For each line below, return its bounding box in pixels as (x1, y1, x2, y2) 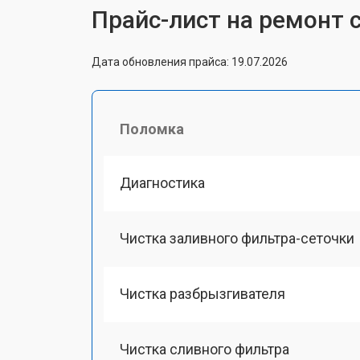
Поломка (120, 120, 184, 137)
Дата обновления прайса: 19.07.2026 (92, 55, 288, 68)
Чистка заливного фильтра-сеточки (120, 229, 354, 247)
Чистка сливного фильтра (120, 341, 289, 358)
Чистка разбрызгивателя (120, 285, 285, 302)
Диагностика (120, 174, 205, 191)
